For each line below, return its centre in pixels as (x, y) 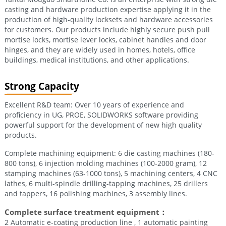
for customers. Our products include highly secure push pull (107, 29)
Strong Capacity (42, 86)
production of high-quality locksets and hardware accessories (108, 19)
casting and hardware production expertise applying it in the (107, 9)
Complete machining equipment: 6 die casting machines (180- (109, 153)
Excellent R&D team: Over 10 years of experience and (94, 104)
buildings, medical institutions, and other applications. (97, 60)
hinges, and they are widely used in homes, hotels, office (100, 49)
